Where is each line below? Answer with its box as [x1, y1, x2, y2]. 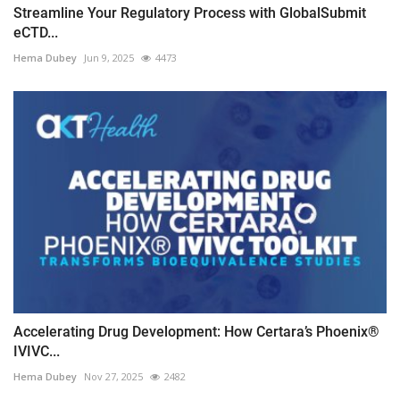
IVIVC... [13, 342, 60, 360]
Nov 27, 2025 [84, 369, 143, 383]
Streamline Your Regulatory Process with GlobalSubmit [13, 4, 366, 22]
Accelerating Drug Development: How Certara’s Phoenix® [13, 322, 379, 340]
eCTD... [13, 24, 58, 42]
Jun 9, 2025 [84, 51, 134, 65]
